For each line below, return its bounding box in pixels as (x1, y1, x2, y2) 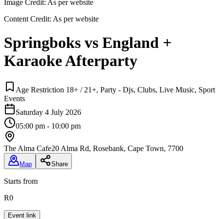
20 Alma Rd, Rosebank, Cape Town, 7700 (51, 144, 183, 153)
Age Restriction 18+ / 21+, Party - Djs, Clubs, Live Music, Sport (16, 85, 215, 94)
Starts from (4, 176, 38, 185)
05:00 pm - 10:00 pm (16, 121, 81, 130)
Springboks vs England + (4, 34, 172, 52)
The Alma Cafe (4, 144, 51, 153)
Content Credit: (4, 14, 51, 23)
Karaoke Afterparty (4, 52, 137, 70)
